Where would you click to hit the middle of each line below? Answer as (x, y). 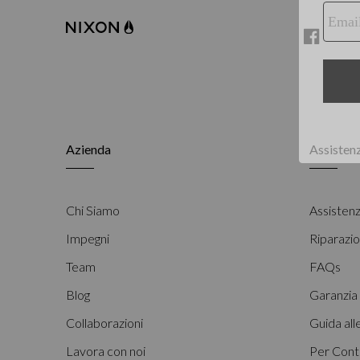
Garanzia (333, 295)
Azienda (89, 149)
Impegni (88, 238)
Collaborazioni (105, 323)
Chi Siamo (93, 210)
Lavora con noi (106, 351)
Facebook (215, 45)
